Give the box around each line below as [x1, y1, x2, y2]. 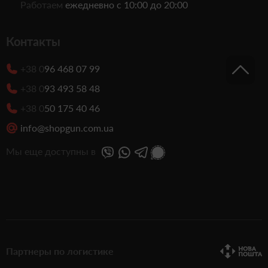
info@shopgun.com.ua [20, 122, 114, 133]
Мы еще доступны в [6, 145, 96, 157]
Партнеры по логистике [6, 245, 114, 257]
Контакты [6, 34, 60, 48]
